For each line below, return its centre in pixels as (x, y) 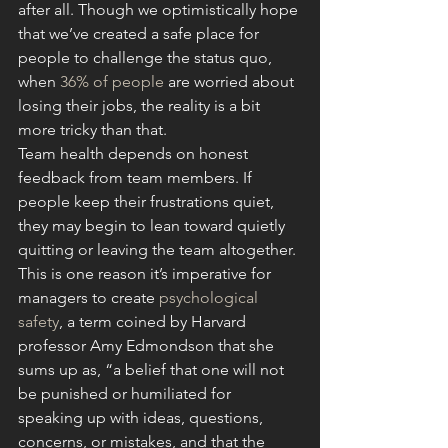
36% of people (112, 81)
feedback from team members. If (137, 177)
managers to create (88, 297)
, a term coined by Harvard (154, 321)
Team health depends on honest (135, 153)
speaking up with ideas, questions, (142, 417)
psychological (210, 297)
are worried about (231, 81)
